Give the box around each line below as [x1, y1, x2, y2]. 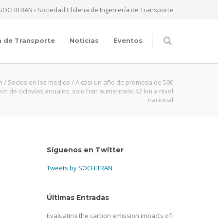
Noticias [70, 36, 99, 44]
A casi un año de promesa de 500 [75, 78, 173, 87]
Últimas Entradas [47, 193, 109, 202]
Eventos [113, 36, 143, 44]
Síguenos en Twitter [47, 145, 124, 154]
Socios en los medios [8, 78, 70, 87]
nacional [148, 95, 173, 104]
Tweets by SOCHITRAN [47, 163, 112, 172]
